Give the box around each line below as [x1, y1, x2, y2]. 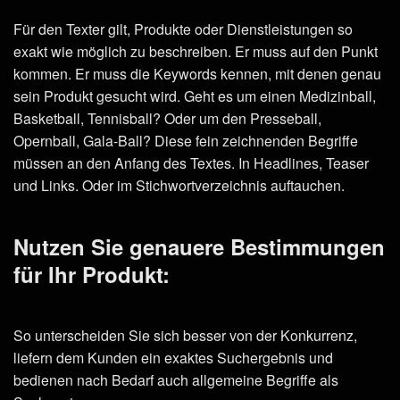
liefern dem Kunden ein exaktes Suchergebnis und [13, 347, 333, 369]
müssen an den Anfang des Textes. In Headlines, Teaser [13, 152, 369, 173]
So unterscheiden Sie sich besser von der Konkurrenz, [13, 325, 357, 346]
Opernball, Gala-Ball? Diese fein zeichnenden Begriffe [13, 129, 358, 151]
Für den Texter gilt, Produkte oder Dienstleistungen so [13, 18, 353, 39]
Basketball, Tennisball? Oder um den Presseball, [13, 107, 321, 129]
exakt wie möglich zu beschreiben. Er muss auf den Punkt [13, 40, 378, 62]
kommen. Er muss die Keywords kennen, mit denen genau [13, 62, 381, 84]
